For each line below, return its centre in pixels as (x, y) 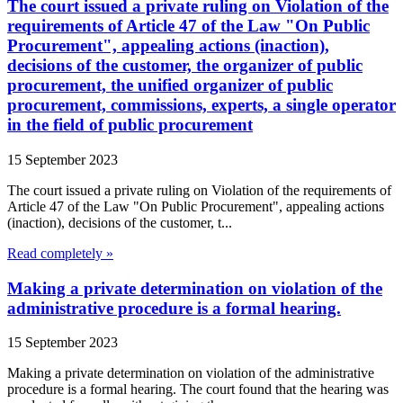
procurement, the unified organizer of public (170, 85)
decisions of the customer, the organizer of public (185, 66)
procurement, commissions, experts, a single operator (201, 105)
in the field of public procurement (130, 125)
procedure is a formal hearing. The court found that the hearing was (198, 390)
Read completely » (60, 254)
